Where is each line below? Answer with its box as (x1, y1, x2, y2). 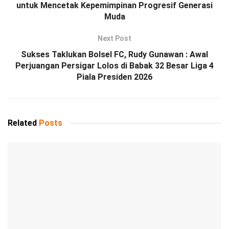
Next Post (98, 34, 131, 43)
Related (8, 118, 37, 128)
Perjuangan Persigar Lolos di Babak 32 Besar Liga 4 (15, 61, 214, 71)
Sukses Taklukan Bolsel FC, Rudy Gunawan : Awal (21, 50, 208, 60)
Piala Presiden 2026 (77, 72, 152, 82)
